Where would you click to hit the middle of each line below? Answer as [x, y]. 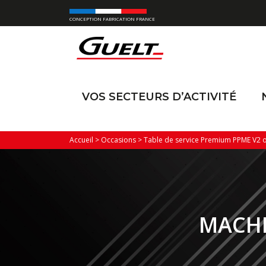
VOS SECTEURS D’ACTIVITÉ [159, 97]
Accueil [81, 140]
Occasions [118, 140]
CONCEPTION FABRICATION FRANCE [112, 19]
